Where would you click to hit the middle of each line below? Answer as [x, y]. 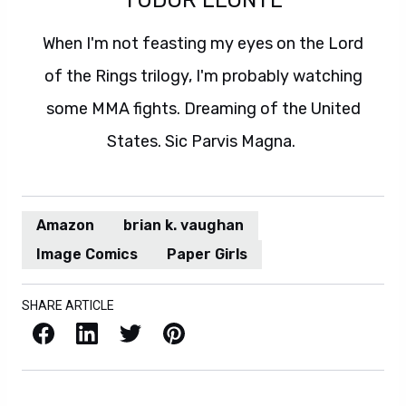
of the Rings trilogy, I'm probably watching [203, 76]
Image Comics [87, 254]
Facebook [37, 331]
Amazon [65, 225]
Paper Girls [207, 254]
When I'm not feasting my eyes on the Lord [203, 43]
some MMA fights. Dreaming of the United [203, 108]
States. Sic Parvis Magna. [203, 141]
